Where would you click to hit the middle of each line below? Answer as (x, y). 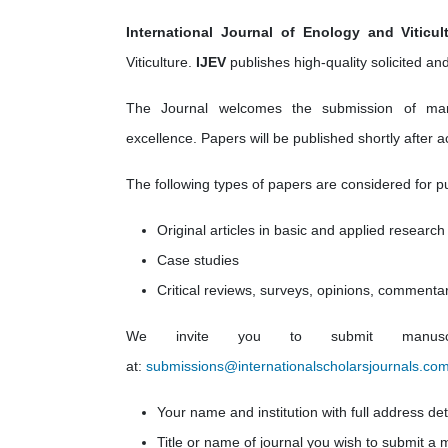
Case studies (198, 260)
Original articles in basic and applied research (301, 230)
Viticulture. (161, 62)
